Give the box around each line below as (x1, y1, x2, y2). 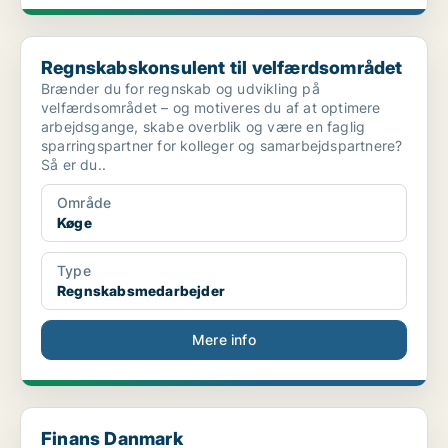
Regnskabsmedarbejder (57, 282, 225, 300)
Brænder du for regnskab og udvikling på (41, 80, 320, 98)
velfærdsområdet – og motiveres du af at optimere (41, 99, 381, 117)
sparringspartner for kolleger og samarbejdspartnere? (41, 137, 403, 155)
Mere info (192, 331, 256, 349)
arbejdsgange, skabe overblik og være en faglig (41, 118, 366, 136)
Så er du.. (41, 156, 106, 174)
